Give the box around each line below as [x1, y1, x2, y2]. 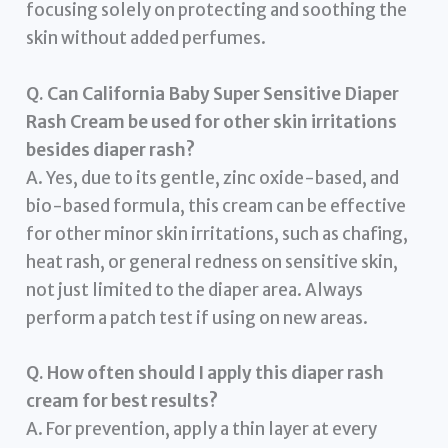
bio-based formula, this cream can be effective [26, 194, 407, 217]
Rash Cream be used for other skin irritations [26, 110, 398, 133]
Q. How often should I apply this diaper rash [26, 361, 385, 384]
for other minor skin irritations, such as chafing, [26, 222, 409, 245]
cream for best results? [26, 389, 219, 412]
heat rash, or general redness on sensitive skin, [26, 250, 399, 273]
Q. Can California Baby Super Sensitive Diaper [26, 82, 400, 105]
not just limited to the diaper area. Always [26, 278, 364, 301]
